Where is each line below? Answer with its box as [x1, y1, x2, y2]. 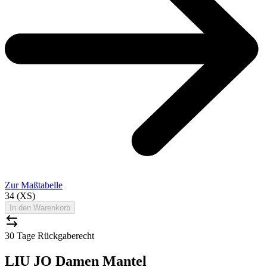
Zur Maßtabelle [5, 179, 63, 190]
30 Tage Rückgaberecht [5, 230, 94, 241]
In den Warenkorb [10, 203, 70, 212]
